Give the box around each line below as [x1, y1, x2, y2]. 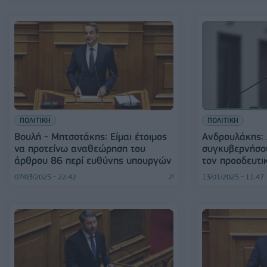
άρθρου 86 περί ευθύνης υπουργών [14, 154, 172, 167]
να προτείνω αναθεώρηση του [14, 142, 145, 155]
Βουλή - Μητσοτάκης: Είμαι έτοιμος [14, 131, 167, 143]
